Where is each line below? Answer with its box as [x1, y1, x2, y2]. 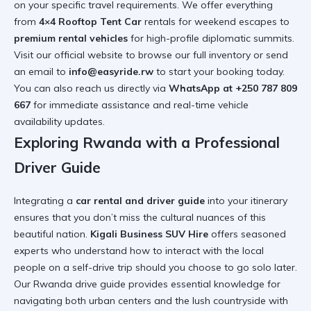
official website [54, 49, 123, 62]
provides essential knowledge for [126, 277, 280, 290]
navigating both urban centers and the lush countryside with [14, 294, 288, 307]
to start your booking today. [153, 65, 285, 78]
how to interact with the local [130, 244, 264, 257]
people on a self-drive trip [14, 260, 133, 274]
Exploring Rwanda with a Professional [14, 133, 280, 152]
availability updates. [14, 115, 105, 128]
